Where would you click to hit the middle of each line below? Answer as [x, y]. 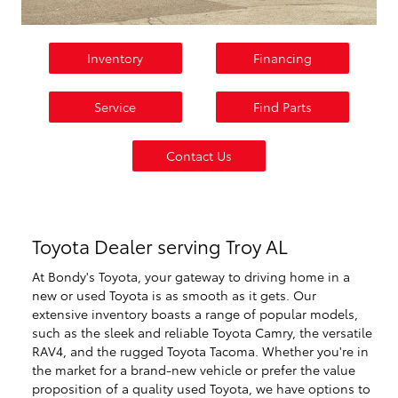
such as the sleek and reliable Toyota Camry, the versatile [202, 332]
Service [115, 107]
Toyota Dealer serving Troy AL [160, 246]
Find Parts [283, 107]
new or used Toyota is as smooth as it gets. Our [174, 295]
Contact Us [199, 156]
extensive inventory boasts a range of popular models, [195, 313]
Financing [283, 58]
